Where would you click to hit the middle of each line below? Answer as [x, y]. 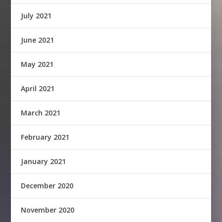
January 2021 [44, 161]
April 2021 [38, 88]
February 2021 [45, 137]
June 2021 [38, 40]
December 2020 [47, 185]
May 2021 [37, 64]
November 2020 [48, 210]
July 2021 [36, 15]
